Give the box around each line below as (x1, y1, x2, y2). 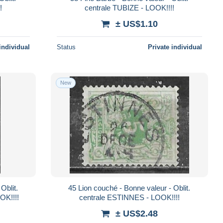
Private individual (147, 43, 202, 51)
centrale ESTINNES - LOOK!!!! (79, 193, 180, 202)
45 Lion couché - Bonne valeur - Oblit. (68, 183, 79, 192)
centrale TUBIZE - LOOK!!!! (84, 3, 174, 12)
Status (56, 43, 76, 51)
